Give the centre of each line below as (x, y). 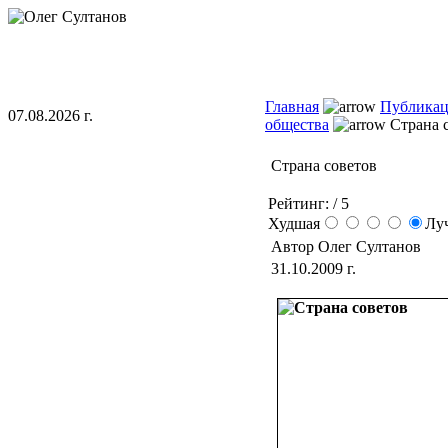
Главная (292, 106)
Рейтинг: (298, 203)
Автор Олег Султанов (348, 246)
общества (297, 124)
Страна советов (324, 165)
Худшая (294, 223)
